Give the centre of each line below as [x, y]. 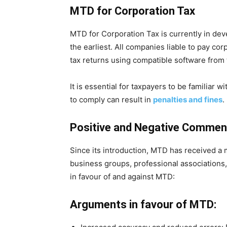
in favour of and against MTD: [122, 177]
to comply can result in [111, 100]
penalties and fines [188, 100]
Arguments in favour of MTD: [143, 204]
